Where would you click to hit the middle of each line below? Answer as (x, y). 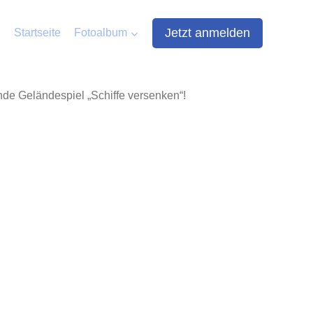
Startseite (38, 33)
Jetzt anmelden (208, 33)
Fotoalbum (101, 33)
